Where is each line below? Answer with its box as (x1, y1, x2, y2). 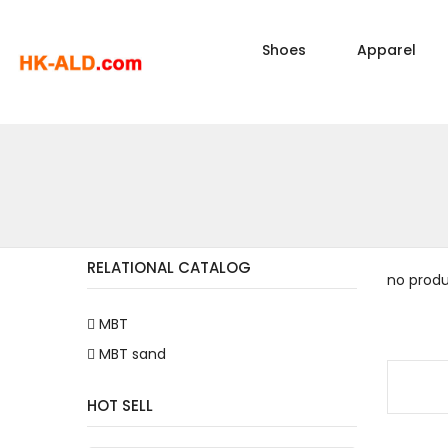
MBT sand (99, 344, 166, 364)
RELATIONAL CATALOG (87, 257, 251, 278)
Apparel (357, 40, 416, 60)
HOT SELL (87, 395, 153, 416)
